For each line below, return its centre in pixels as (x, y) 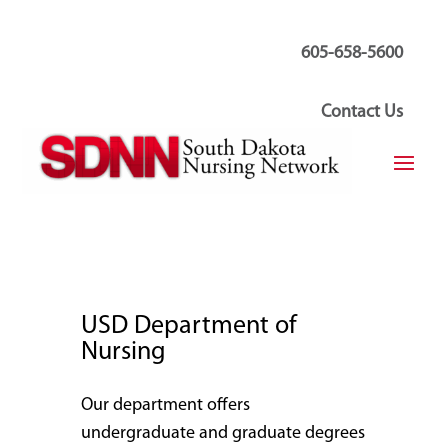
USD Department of (188, 326)
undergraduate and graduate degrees (222, 433)
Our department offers (165, 405)
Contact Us (362, 112)
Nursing (123, 352)
